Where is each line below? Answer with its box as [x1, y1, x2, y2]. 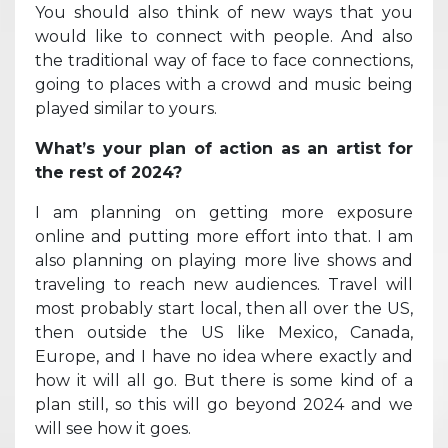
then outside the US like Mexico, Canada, [35, 322, 413, 342]
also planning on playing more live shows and [35, 250, 413, 270]
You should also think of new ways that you [35, 2, 413, 22]
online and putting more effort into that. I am [35, 226, 413, 246]
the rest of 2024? [35, 162, 182, 182]
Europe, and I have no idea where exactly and [35, 346, 413, 366]
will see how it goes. [35, 418, 191, 438]
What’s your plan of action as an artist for [35, 138, 413, 158]
